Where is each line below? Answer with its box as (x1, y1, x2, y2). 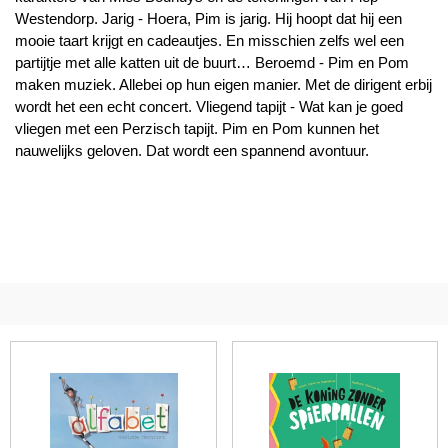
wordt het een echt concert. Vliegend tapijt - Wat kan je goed (15, 98, 403, 115)
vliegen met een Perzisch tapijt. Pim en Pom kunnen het (15, 120, 379, 137)
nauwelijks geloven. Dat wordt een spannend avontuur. (15, 142, 369, 159)
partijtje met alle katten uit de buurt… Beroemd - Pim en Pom (15, 54, 409, 71)
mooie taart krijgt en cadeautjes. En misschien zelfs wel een (15, 32, 404, 49)
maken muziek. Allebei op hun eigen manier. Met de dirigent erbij (15, 76, 432, 93)
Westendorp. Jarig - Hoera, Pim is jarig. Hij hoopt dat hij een (15, 10, 402, 27)
